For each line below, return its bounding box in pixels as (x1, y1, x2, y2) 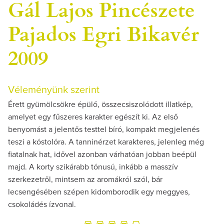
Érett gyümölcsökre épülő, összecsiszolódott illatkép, (8, 100, 193, 108)
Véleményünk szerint (8, 84, 99, 95)
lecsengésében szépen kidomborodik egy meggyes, (8, 187, 190, 196)
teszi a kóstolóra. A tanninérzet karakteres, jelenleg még (8, 137, 204, 146)
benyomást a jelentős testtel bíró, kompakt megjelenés (8, 125, 199, 133)
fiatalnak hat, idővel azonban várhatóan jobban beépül (8, 150, 196, 158)
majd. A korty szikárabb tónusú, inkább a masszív (8, 162, 178, 171)
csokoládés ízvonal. (8, 200, 76, 208)
